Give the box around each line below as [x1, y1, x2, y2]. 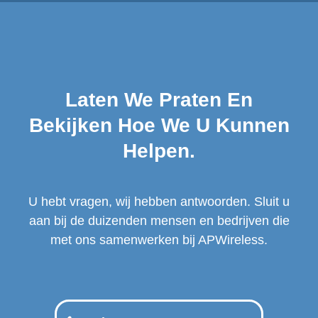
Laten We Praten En [65, 89, 253, 111]
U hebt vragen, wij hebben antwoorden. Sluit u [28, 194, 290, 209]
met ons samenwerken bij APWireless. [50, 233, 268, 247]
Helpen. [123, 140, 195, 162]
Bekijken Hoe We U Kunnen [28, 114, 290, 136]
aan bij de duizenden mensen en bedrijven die [28, 214, 290, 228]
